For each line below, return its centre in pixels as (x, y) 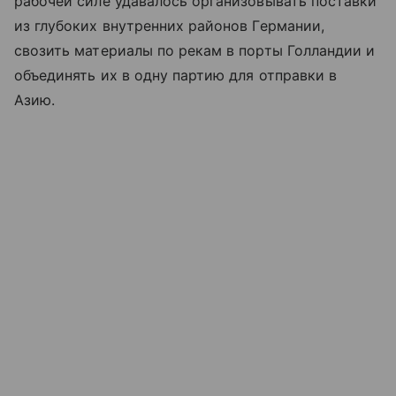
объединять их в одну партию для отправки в (176, 75)
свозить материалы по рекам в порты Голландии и (195, 50)
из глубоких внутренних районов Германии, (169, 25)
